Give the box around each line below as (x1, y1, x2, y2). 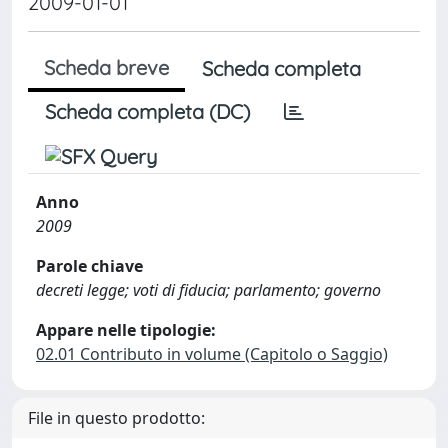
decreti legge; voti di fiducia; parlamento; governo (36, 279, 381, 301)
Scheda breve (44, 55, 169, 80)
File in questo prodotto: (28, 407, 205, 429)
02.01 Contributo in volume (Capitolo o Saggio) (36, 343, 388, 365)
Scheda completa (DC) (45, 99, 250, 124)
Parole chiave (36, 255, 143, 277)
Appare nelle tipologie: (36, 319, 216, 341)
